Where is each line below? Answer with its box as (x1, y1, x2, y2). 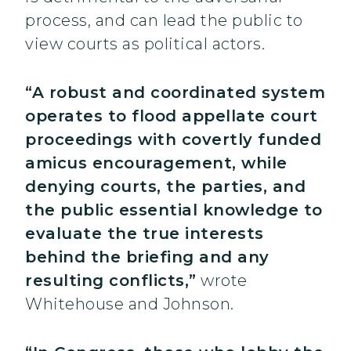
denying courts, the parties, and (25, 177, 306, 197)
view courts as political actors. (25, 34, 270, 54)
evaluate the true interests (25, 224, 264, 244)
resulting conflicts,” (25, 271, 197, 291)
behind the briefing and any (25, 248, 270, 267)
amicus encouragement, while (25, 154, 288, 173)
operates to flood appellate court (25, 107, 318, 126)
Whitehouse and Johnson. (25, 295, 234, 314)
